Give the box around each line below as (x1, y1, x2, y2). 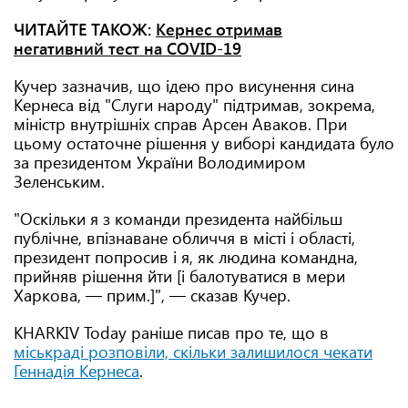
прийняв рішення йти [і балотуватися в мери (14, 265, 345, 287)
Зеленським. (14, 170, 105, 192)
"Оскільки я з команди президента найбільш (14, 208, 342, 229)
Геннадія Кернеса (14, 360, 139, 382)
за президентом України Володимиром (14, 151, 306, 173)
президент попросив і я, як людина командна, (14, 246, 358, 268)
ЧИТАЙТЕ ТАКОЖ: (14, 18, 156, 40)
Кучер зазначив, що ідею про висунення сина (14, 75, 354, 97)
